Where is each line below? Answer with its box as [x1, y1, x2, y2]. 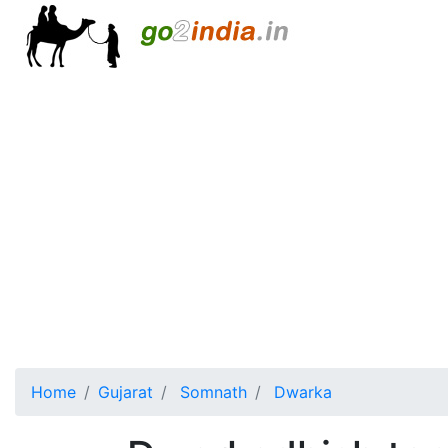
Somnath [175, 382, 247, 402]
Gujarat [98, 382, 153, 402]
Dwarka [269, 382, 332, 402]
